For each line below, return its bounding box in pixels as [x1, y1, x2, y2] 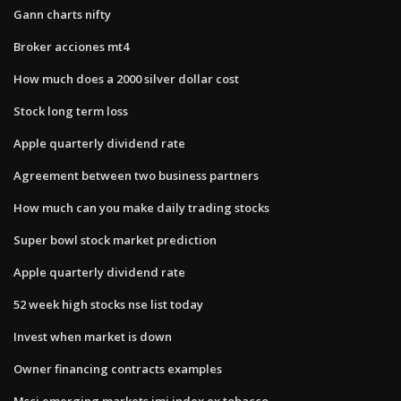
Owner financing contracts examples [13, 360, 222, 377]
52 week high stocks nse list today [13, 295, 203, 312]
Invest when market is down [13, 328, 172, 345]
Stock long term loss [13, 102, 128, 119]
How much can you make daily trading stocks [13, 199, 269, 216]
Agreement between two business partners [13, 166, 259, 183]
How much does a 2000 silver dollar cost [13, 70, 239, 87]
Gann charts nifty [13, 5, 111, 22]
